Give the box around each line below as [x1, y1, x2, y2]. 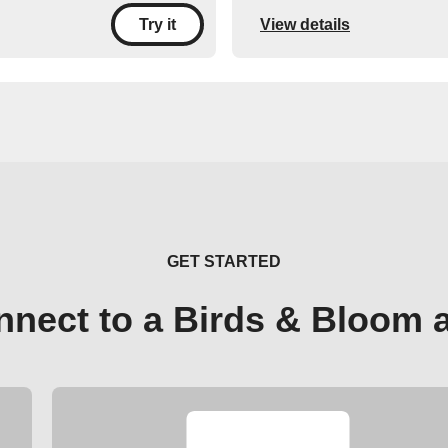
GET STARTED [167, 253, 281, 271]
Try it [139, 16, 176, 34]
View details [260, 15, 350, 33]
